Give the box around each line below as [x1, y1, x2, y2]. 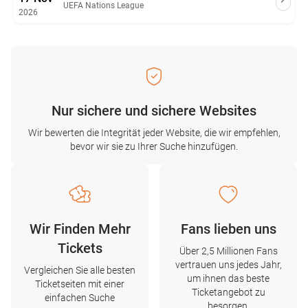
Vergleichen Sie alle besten [24, 265, 135, 276]
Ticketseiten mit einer [35, 278, 124, 289]
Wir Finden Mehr [29, 221, 131, 237]
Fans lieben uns [180, 221, 276, 237]
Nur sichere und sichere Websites [52, 102, 256, 119]
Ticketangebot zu [191, 287, 265, 298]
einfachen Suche [45, 292, 115, 303]
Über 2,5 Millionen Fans [179, 245, 278, 256]
